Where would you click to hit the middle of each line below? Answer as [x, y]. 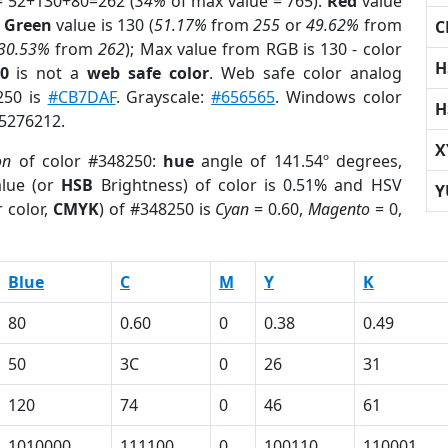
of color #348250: [87, 161]
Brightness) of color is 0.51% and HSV [247, 185]
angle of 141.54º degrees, [298, 161]
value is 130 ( [102, 25]
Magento [338, 209]
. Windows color [338, 97]
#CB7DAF [81, 97]
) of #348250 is [157, 209]
